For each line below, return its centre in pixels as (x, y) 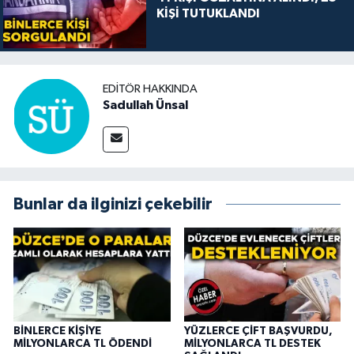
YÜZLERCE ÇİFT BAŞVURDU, (258, 331)
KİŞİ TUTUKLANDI (208, 13)
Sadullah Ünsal (145, 105)
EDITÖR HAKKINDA (150, 88)
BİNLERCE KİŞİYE (57, 331)
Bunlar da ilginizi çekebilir (113, 205)
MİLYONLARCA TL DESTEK (252, 344)
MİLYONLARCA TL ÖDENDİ (83, 344)
